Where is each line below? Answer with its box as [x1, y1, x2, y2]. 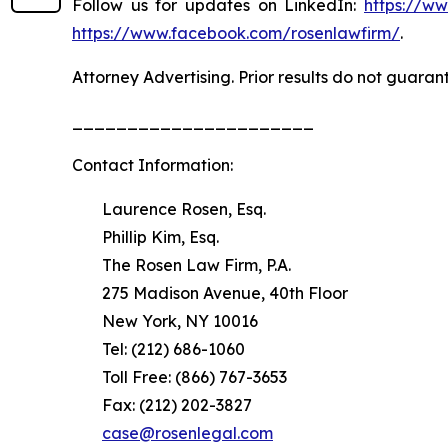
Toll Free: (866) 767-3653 [102, 367, 287, 388]
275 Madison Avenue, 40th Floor [102, 283, 348, 304]
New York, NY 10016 [102, 311, 258, 332]
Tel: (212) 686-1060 [102, 339, 245, 360]
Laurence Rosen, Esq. [102, 199, 266, 220]
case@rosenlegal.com [102, 423, 273, 444]
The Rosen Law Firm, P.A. [102, 255, 291, 276]
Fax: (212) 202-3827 [102, 395, 252, 416]
